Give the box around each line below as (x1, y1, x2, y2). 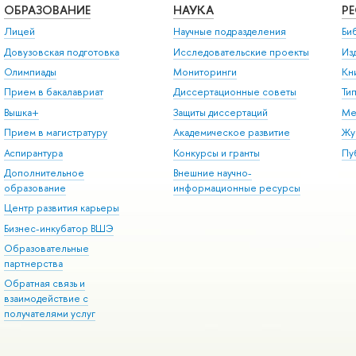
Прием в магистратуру (3, 126, 107, 140)
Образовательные (3, 242, 89, 256)
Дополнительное (3, 165, 84, 180)
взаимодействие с (3, 292, 88, 306)
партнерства (3, 257, 63, 271)
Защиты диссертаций (172, 105, 268, 119)
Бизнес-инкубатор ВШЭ (3, 221, 114, 235)
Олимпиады (3, 65, 56, 79)
